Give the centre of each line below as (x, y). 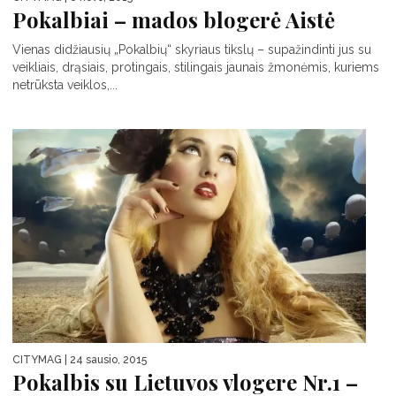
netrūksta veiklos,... (65, 84)
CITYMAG (37, 360)
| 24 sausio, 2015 (104, 360)
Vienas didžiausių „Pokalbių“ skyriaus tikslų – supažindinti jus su (192, 49)
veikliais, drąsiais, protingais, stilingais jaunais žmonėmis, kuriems (196, 67)
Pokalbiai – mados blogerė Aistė (174, 19)
